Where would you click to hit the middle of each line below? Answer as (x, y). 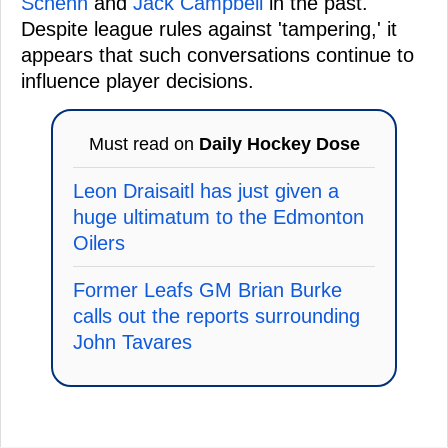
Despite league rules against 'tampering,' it (209, 28)
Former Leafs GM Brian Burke (207, 289)
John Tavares (132, 341)
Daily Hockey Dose (279, 143)
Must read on (143, 143)
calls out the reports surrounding (216, 315)
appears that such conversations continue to (217, 54)
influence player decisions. (137, 80)
